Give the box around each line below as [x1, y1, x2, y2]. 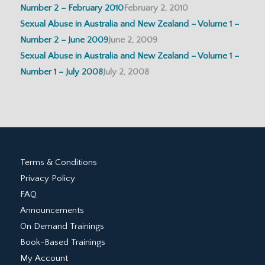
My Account [20, 253, 68, 264]
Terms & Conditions [20, 157, 97, 168]
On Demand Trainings [20, 221, 104, 232]
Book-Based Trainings [20, 237, 105, 248]
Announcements [20, 205, 84, 216]
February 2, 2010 [123, 3, 188, 14]
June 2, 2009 [108, 35, 157, 46]
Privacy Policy [20, 173, 75, 184]
